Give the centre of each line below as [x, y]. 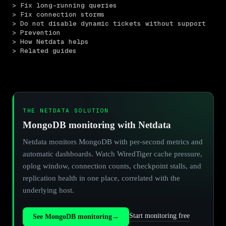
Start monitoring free [159, 216]
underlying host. [48, 190]
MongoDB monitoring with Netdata [97, 125]
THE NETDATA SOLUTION [66, 110]
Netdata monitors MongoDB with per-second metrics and [113, 142]
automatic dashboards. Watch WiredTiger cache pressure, [112, 154]
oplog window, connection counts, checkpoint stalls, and [112, 166]
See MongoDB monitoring [72, 216]
